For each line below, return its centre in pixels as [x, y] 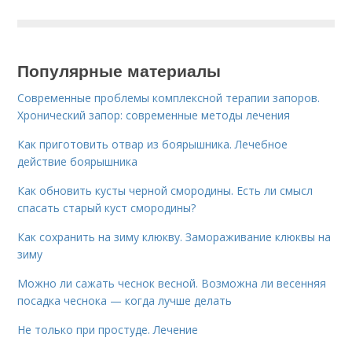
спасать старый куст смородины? [107, 208]
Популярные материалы [119, 70]
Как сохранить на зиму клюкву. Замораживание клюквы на [174, 237]
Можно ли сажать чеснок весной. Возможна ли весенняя [172, 283]
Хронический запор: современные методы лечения [154, 115]
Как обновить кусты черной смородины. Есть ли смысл [165, 191]
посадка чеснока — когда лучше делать [125, 301]
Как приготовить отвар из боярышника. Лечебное [153, 144]
